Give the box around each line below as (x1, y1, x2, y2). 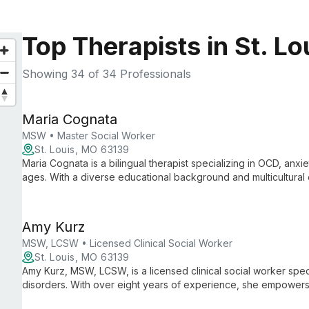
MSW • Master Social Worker (22, 130, 155, 141)
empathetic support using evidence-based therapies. (22, 185, 264, 197)
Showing (22, 67, 71, 81)
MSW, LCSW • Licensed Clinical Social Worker (22, 237, 232, 249)
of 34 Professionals (85, 67, 191, 81)
